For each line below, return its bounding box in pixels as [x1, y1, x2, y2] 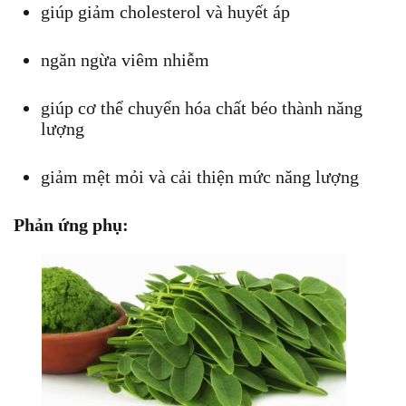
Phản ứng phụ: [14, 214, 129, 235]
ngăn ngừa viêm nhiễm [41, 49, 209, 70]
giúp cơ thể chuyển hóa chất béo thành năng [41, 97, 362, 118]
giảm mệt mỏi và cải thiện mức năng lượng [41, 166, 359, 187]
